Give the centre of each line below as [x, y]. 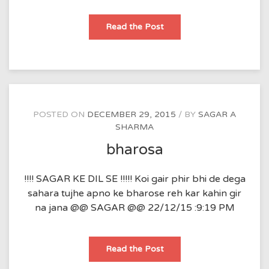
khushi [175, 26]
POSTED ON [60, 114]
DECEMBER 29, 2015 [131, 114]
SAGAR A [217, 114]
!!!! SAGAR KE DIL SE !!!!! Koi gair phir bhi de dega [134, 179]
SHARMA [134, 127]
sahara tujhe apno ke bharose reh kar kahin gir [134, 193]
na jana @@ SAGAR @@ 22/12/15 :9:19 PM [134, 207]
